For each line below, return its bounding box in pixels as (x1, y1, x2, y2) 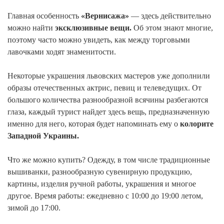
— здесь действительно (129, 11, 211, 20)
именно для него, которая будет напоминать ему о (7, 119, 180, 128)
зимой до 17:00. (7, 203, 60, 212)
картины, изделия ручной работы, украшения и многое (7, 179, 196, 188)
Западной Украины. (7, 131, 79, 140)
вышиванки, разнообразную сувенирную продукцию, (7, 167, 192, 176)
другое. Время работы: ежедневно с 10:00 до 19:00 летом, (7, 191, 203, 200)
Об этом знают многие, (131, 23, 213, 32)
